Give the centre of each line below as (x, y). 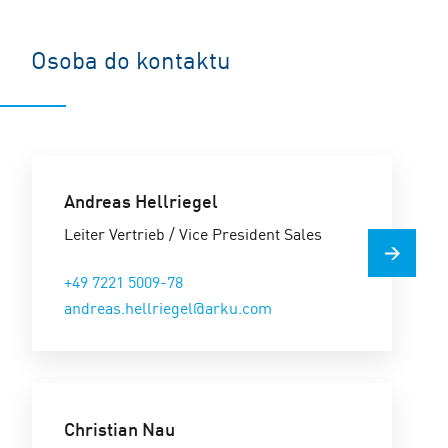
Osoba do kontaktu (131, 58)
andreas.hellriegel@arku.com (168, 306)
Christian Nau (119, 428)
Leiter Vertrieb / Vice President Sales (193, 232)
